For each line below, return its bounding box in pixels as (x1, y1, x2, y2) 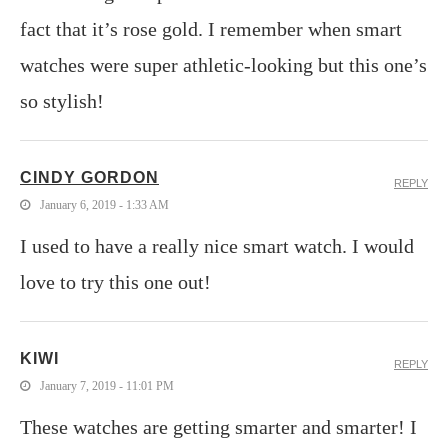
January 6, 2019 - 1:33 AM (40, 197, 169, 212)
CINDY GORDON (20, 168, 159, 186)
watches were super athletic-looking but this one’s (20, 53, 427, 76)
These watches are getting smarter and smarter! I (20, 415, 417, 438)
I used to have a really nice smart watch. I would (20, 234, 414, 257)
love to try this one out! (20, 270, 211, 293)
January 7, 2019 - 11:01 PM (40, 378, 174, 393)
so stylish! (20, 89, 104, 112)
